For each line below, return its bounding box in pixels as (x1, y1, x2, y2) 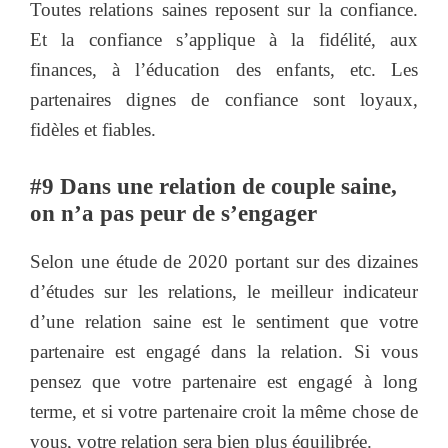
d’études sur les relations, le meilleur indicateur (30, 281, 418, 302)
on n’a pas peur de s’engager (30, 201, 317, 226)
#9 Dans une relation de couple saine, (30, 174, 397, 199)
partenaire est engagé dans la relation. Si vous (30, 341, 418, 362)
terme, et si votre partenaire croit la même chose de (30, 401, 418, 422)
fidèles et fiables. (30, 118, 156, 140)
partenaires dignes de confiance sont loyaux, (30, 88, 418, 110)
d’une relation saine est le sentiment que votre (30, 311, 418, 332)
